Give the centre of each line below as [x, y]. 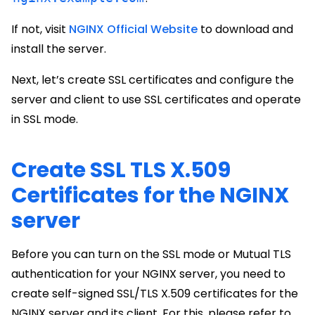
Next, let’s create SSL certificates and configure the [153, 80]
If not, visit [40, 29]
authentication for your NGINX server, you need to [148, 274]
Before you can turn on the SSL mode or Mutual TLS [151, 254]
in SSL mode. [45, 119]
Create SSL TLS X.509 [121, 170]
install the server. [59, 49]
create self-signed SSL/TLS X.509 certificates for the [155, 294]
